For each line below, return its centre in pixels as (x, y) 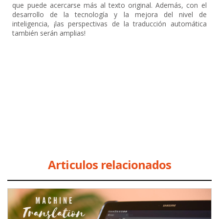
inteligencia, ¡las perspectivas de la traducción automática (109, 24)
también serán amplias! (49, 33)
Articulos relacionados (109, 164)
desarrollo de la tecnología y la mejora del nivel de (109, 14)
